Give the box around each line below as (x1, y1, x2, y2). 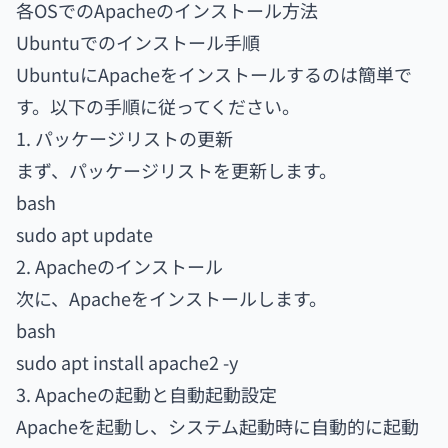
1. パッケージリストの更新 (16, 125, 233, 151)
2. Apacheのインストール (16, 253, 223, 279)
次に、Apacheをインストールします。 (16, 285, 327, 311)
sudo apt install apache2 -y (16, 349, 238, 375)
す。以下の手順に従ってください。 (16, 93, 300, 119)
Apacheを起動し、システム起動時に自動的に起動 (16, 413, 419, 439)
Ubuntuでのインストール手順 (16, 29, 260, 55)
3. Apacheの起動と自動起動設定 (16, 381, 277, 407)
